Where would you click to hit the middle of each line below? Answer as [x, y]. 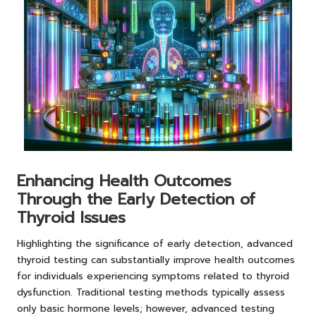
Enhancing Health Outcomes [124, 181]
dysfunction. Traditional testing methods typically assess [151, 293]
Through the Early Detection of [136, 200]
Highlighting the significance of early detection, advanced [155, 244]
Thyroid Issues [71, 218]
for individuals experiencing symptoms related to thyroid [153, 276]
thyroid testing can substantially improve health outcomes [156, 260]
